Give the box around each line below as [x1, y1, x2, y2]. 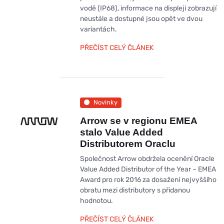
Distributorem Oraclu [79, 138, 175, 149]
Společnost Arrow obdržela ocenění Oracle [79, 154, 214, 163]
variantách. [79, 24, 117, 33]
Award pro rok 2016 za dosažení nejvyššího [79, 175, 216, 184]
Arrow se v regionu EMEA [79, 115, 197, 126]
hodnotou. [79, 196, 113, 205]
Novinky [93, 98, 117, 106]
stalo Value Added [79, 126, 163, 137]
